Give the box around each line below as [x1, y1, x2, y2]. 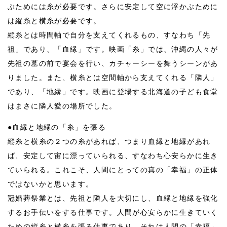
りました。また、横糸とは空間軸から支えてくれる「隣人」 [8, 73, 218, 82]
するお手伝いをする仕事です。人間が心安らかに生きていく [8, 208, 218, 216]
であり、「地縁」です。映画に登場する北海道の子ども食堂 [8, 88, 218, 96]
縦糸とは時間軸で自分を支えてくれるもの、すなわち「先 [8, 31, 211, 39]
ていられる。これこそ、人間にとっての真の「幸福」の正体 [8, 166, 218, 174]
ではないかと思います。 [8, 180, 94, 188]
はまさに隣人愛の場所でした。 [8, 102, 117, 110]
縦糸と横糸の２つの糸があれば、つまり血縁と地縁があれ [8, 137, 211, 145]
